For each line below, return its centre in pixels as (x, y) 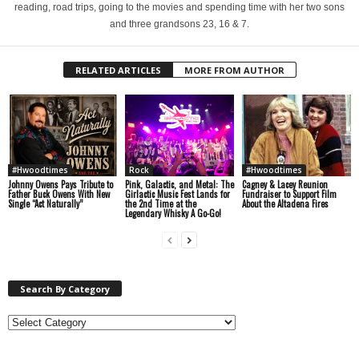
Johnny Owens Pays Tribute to (61, 184)
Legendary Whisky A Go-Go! (173, 213)
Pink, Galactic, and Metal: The (179, 184)
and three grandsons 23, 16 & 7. (179, 24)
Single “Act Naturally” (45, 203)
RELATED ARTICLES (118, 70)
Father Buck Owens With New (59, 194)
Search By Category (65, 288)
